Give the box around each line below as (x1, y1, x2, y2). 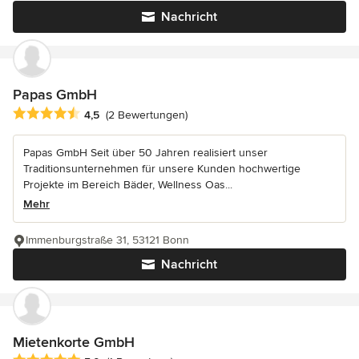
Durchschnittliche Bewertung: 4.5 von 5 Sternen (12, 105, 281, 122)
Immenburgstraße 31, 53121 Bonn (26, 232, 189, 247)
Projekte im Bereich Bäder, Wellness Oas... (23, 177, 232, 192)
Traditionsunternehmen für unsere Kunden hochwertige (23, 161, 301, 175)
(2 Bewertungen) (106, 107, 188, 122)
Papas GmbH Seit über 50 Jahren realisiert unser (23, 145, 268, 159)
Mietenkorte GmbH (13, 333, 135, 351)
